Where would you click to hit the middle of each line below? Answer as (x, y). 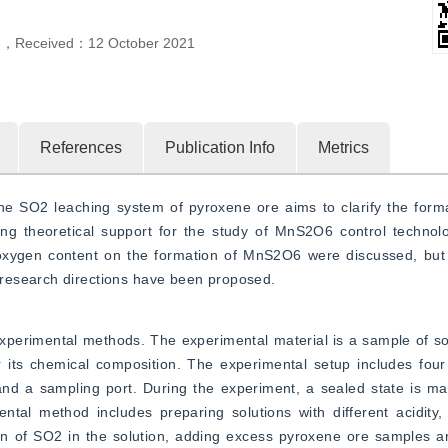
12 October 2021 (141, 43)
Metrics (343, 147)
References (81, 147)
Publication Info (220, 147)
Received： (51, 43)
